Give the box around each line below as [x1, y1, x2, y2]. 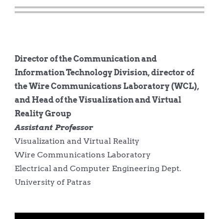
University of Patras [14, 177, 91, 187]
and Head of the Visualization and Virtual [14, 95, 181, 105]
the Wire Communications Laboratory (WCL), [14, 81, 199, 91]
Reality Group [14, 109, 71, 118]
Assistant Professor [14, 122, 93, 132]
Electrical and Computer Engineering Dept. [14, 163, 181, 173]
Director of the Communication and [14, 54, 157, 64]
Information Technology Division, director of [14, 67, 194, 77]
